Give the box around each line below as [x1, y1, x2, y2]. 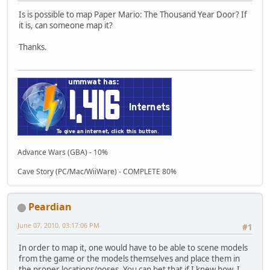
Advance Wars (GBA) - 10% [17, 147, 108, 158]
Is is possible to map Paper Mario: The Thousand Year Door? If [19, 8, 247, 20]
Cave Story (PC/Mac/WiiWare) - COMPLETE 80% [17, 166, 177, 177]
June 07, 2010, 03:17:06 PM [17, 221, 99, 230]
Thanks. [19, 41, 47, 52]
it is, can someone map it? [19, 19, 113, 31]
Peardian [28, 200, 72, 214]
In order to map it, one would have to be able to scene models [19, 242, 248, 254]
